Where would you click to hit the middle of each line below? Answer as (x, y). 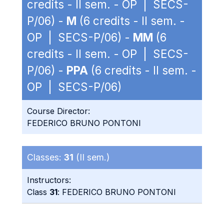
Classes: (45, 157)
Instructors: (49, 180)
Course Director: (58, 111)
